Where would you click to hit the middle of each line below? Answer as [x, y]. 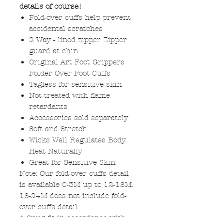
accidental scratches [66, 29]
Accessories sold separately [79, 118]
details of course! [52, 7]
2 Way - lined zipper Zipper [78, 40]
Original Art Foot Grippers [77, 62]
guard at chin [54, 51]
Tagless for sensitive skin [75, 85]
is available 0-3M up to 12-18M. [76, 185]
